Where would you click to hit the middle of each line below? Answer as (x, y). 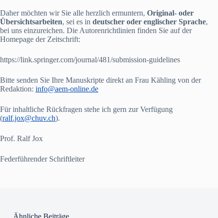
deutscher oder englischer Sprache (149, 22)
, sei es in (77, 22)
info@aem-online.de (67, 89)
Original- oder (170, 13)
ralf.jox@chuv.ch (29, 118)
